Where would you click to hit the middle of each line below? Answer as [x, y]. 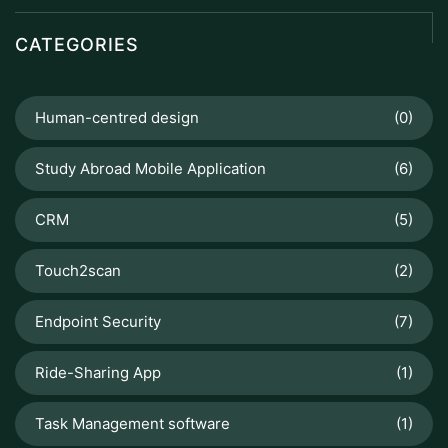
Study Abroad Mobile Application [150, 168]
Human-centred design [117, 117]
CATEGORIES [77, 44]
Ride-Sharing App [98, 372]
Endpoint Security [98, 321]
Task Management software [132, 423]
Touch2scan [78, 270]
